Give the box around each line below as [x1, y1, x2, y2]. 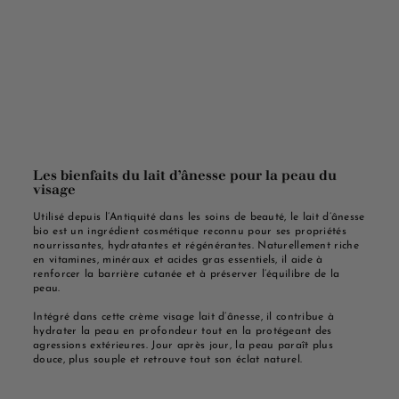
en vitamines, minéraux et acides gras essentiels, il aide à [33, 254, 323, 265]
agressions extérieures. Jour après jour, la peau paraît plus [33, 339, 333, 351]
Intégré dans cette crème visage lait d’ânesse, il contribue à [33, 311, 335, 322]
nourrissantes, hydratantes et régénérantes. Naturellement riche [33, 240, 359, 251]
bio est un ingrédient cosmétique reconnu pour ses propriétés [33, 225, 346, 237]
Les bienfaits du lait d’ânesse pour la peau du [33, 166, 337, 183]
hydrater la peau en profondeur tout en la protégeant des [33, 325, 332, 337]
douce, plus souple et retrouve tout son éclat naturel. [33, 354, 303, 365]
